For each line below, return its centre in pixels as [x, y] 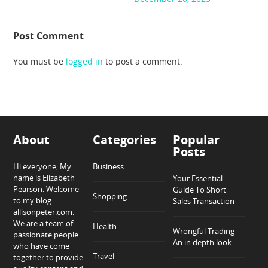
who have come [42, 246]
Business [109, 166]
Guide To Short [199, 189]
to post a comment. [143, 62]
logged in [85, 62]
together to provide [48, 257]
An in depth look [202, 242]
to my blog [33, 200]
